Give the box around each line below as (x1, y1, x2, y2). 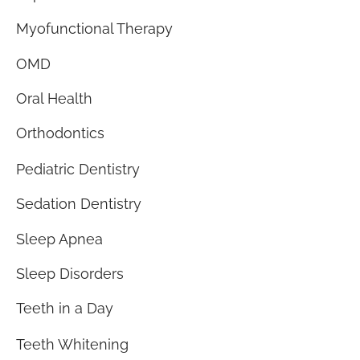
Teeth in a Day (16, 300, 113, 317)
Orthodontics (16, 125, 104, 142)
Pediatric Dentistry (16, 160, 140, 178)
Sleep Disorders (16, 265, 124, 283)
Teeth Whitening (16, 335, 129, 353)
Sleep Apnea (16, 230, 103, 247)
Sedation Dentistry (16, 194, 141, 212)
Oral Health (16, 90, 92, 108)
